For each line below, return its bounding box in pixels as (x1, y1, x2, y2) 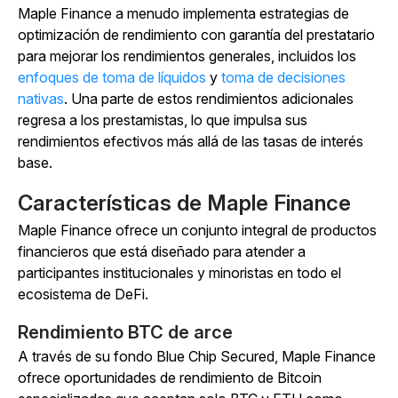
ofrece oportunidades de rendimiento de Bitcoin (18, 369, 322, 387)
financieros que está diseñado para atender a (18, 243, 306, 261)
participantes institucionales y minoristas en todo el (18, 264, 341, 283)
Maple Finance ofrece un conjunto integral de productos (18, 221, 377, 240)
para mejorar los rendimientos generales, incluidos (18, 47, 338, 66)
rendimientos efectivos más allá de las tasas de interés (18, 132, 363, 151)
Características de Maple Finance (18, 190, 351, 217)
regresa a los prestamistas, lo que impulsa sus (18, 111, 307, 130)
